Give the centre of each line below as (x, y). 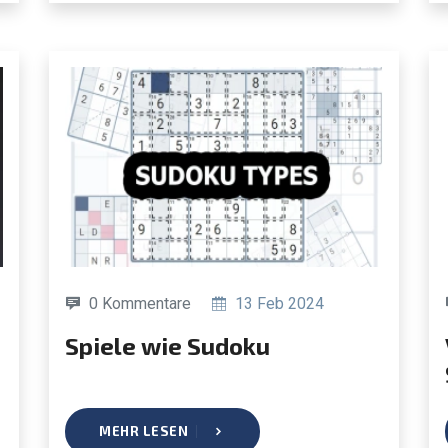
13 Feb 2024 (277, 303)
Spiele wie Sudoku (174, 345)
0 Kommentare (140, 303)
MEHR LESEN (143, 430)
